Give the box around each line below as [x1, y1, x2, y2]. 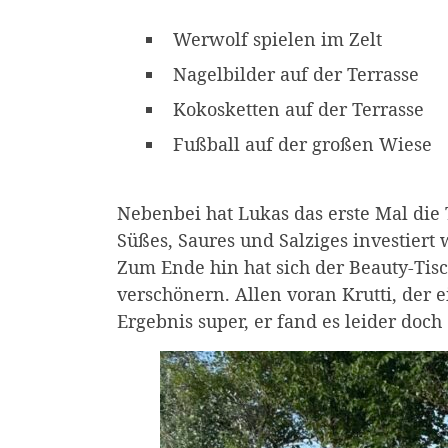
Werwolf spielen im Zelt [173, 26, 382, 51]
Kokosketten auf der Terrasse [173, 96, 424, 121]
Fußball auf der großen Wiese [173, 131, 432, 156]
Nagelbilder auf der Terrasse [173, 61, 419, 86]
